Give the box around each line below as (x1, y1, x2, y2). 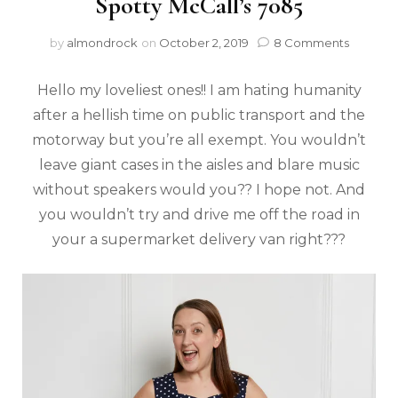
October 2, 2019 (158, 35, 249, 50)
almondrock (66, 35, 138, 50)
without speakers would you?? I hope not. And (33, 180, 365, 198)
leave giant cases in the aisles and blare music (38, 155, 360, 173)
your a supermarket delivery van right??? (52, 230, 346, 248)
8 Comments (273, 35, 349, 50)
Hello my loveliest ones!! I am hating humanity (36, 81, 362, 99)
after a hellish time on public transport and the (33, 106, 365, 123)
